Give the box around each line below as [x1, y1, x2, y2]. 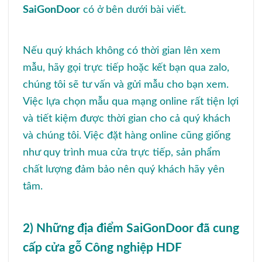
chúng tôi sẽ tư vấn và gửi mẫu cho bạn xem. [23, 78, 229, 90]
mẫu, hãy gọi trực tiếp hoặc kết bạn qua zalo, [23, 61, 229, 73]
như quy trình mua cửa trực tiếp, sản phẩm [23, 146, 220, 158]
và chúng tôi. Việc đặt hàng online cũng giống [23, 129, 230, 141]
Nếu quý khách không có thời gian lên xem [23, 44, 220, 56]
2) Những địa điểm [23, 222, 126, 235]
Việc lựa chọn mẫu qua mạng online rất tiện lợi [23, 95, 239, 107]
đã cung [194, 222, 239, 235]
